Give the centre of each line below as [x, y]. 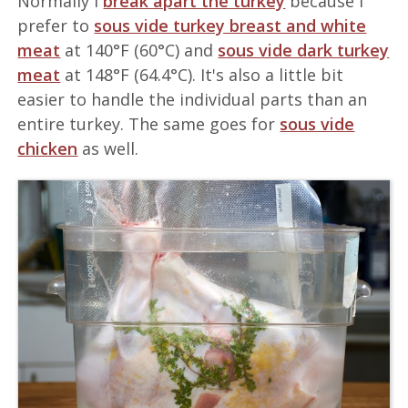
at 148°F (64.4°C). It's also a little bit [202, 75]
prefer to [56, 26]
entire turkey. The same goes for [149, 124]
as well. [108, 149]
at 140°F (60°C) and [139, 51]
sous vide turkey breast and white [230, 26]
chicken [48, 149]
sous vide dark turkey [304, 51]
